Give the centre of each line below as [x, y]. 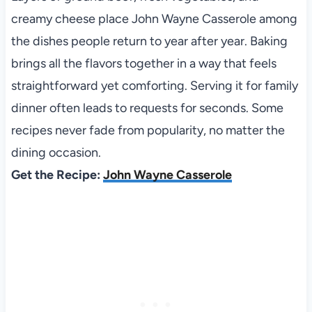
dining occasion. [56, 152]
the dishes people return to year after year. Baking [149, 41]
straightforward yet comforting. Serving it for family [154, 85]
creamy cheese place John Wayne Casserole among [154, 18]
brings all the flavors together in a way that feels [143, 63]
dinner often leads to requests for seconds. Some [147, 108]
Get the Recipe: [57, 174]
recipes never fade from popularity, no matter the [148, 130]
